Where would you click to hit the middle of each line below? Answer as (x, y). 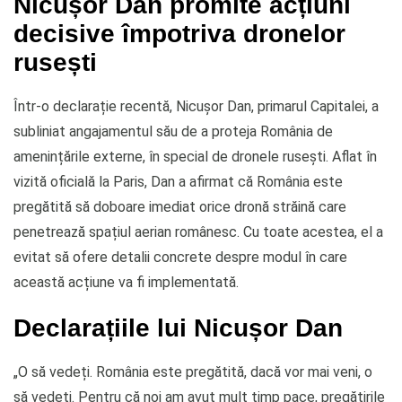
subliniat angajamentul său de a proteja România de (173, 131)
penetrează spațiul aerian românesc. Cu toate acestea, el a (198, 232)
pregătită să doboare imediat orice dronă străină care (180, 206)
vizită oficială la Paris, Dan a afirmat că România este (178, 181)
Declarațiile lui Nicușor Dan (178, 327)
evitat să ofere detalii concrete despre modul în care (180, 257)
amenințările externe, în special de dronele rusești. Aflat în (195, 156)
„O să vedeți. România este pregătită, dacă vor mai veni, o (193, 371)
